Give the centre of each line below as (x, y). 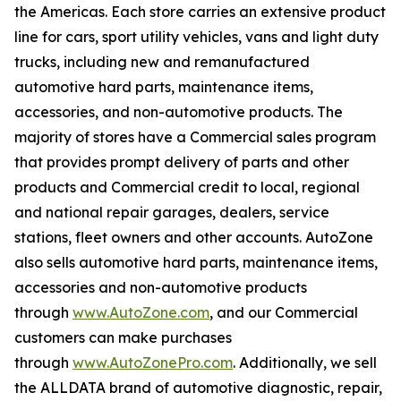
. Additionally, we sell (305, 363)
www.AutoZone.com (141, 312)
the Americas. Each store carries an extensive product (200, 12)
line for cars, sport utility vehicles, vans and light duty (196, 37)
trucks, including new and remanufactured (162, 62)
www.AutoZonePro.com (153, 363)
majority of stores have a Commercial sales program (195, 137)
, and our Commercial (284, 312)
